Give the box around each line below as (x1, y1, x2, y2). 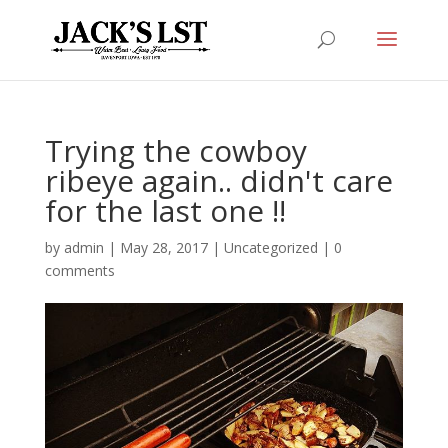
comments (44, 261, 115, 280)
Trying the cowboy (44, 130, 307, 171)
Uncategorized (223, 238, 318, 257)
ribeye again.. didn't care (44, 160, 393, 201)
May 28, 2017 (119, 238, 208, 257)
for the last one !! (44, 190, 286, 231)
